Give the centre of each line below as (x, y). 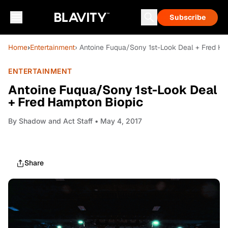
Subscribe (188, 17)
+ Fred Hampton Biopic (76, 102)
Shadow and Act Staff (56, 121)
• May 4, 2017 (117, 121)
